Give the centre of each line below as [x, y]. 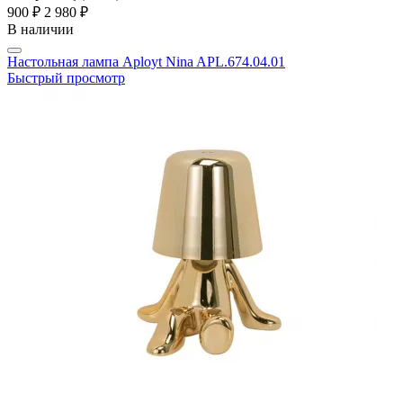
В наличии [40, 30]
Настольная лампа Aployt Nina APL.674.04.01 [146, 62]
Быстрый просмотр [66, 78]
